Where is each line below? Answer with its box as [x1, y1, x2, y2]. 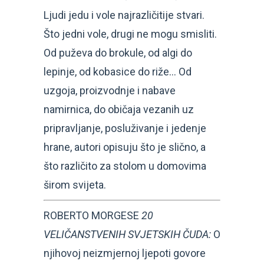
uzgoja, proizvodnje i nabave [44, 84, 176, 97]
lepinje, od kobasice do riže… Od [44, 65, 192, 78]
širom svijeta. [44, 178, 106, 191]
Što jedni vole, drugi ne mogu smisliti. [44, 27, 217, 40]
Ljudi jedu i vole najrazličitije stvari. [44, 8, 204, 21]
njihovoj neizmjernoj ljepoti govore [44, 246, 206, 259]
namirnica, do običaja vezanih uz [44, 103, 194, 115]
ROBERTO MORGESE [44, 209, 141, 222]
